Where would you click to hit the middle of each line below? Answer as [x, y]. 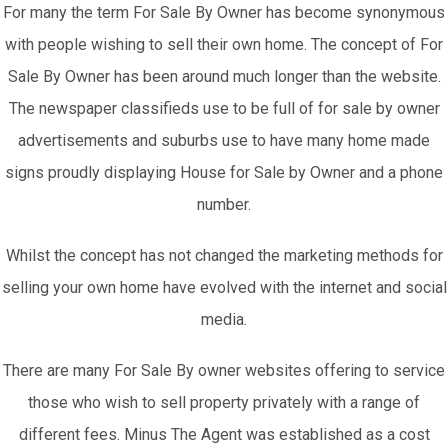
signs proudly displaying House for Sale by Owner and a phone [224, 172]
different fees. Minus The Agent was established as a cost [224, 434]
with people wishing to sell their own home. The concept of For [224, 44]
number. [224, 204]
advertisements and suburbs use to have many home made [224, 140]
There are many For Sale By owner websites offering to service [224, 370]
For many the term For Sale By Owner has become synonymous [224, 12]
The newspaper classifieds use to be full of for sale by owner [224, 108]
